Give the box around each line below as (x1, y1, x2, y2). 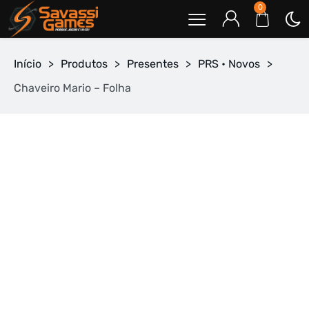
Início (14, 57, 41, 70)
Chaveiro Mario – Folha (14, 81, 131, 94)
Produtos (61, 57, 108, 70)
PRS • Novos (198, 57, 260, 70)
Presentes (127, 57, 179, 70)
